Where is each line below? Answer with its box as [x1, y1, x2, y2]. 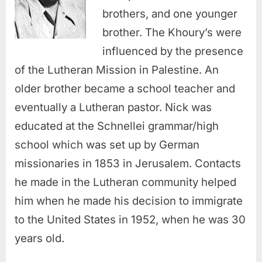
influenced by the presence [102, 44, 243, 58]
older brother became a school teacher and [15, 81, 235, 95]
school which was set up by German [15, 137, 199, 151]
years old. [15, 231, 64, 245]
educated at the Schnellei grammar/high [15, 119, 219, 133]
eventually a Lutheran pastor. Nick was [15, 100, 212, 114]
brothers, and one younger [102, 6, 237, 20]
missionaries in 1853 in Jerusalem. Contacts [15, 156, 241, 170]
